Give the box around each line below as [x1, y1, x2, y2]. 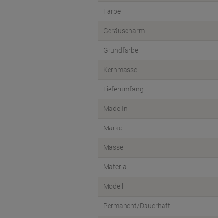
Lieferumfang [103, 85, 144, 93]
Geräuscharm [103, 27, 145, 35]
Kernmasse [103, 66, 137, 73]
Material [103, 163, 128, 171]
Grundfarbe [103, 46, 138, 54]
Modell [103, 182, 123, 190]
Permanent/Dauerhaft [103, 202, 170, 210]
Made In [103, 105, 127, 112]
